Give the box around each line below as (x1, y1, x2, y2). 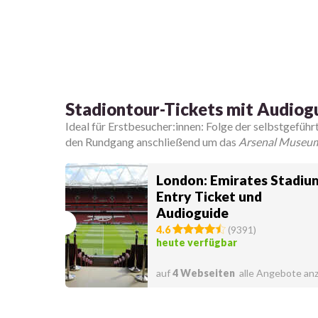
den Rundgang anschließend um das (65, 135, 238, 148)
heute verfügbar (155, 236, 237, 248)
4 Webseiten (172, 266, 235, 279)
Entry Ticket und (155, 187, 262, 204)
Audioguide (155, 204, 229, 221)
